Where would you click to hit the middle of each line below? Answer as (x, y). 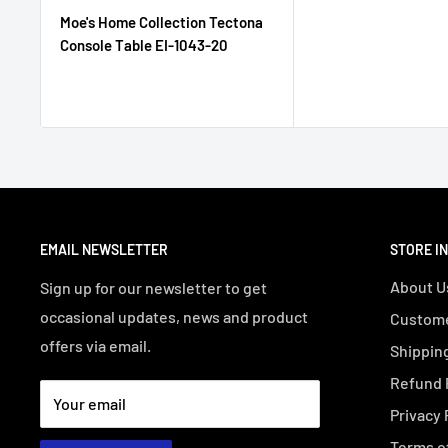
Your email (89, 404)
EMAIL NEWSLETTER (104, 250)
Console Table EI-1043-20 (144, 45)
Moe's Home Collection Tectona (161, 22)
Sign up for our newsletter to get (153, 288)
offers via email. (95, 346)
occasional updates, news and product (174, 317)
